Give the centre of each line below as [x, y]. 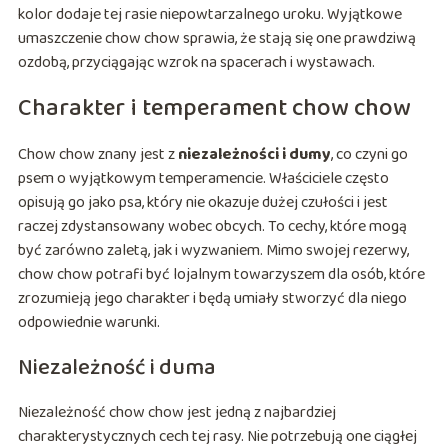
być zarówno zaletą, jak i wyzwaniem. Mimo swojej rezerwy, [213, 251]
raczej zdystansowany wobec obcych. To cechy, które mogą [212, 227]
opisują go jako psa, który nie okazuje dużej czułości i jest [202, 203]
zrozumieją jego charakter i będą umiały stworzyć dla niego [212, 299]
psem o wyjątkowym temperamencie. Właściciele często [203, 179]
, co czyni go [369, 155]
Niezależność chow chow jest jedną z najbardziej [176, 413]
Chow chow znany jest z [97, 155]
